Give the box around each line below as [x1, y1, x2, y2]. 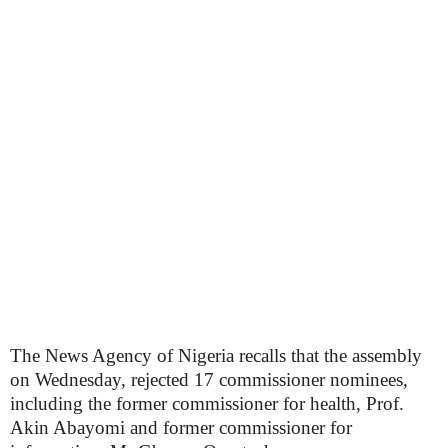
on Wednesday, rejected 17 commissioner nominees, [10, 369, 408, 390]
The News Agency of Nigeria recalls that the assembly [10, 345, 422, 366]
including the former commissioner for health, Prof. [10, 393, 404, 414]
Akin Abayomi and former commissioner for [10, 417, 352, 438]
